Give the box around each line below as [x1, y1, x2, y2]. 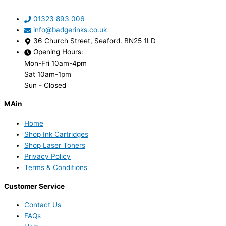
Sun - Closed [24, 81, 66, 90]
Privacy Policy [24, 152, 71, 160]
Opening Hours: [33, 48, 83, 56]
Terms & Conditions [24, 163, 87, 172]
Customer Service [4, 182, 65, 190]
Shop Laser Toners [24, 141, 85, 149]
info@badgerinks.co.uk [33, 26, 107, 34]
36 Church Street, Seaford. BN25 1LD [33, 37, 156, 45]
